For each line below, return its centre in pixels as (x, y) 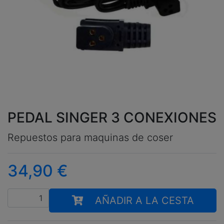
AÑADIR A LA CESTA (144, 201)
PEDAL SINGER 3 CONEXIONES (112, 118)
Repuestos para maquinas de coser (90, 138)
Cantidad (24, 194)
